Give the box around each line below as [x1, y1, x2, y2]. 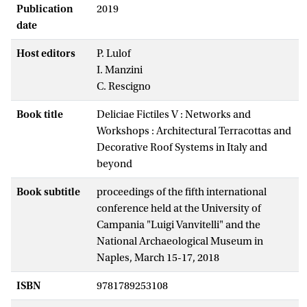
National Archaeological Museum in [97, 234, 263, 247]
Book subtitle [16, 185, 80, 198]
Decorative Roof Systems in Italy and [97, 140, 267, 153]
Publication [16, 2, 73, 15]
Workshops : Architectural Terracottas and [97, 124, 291, 137]
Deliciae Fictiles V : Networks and [97, 108, 251, 121]
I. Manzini [97, 63, 143, 76]
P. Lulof [97, 47, 131, 60]
